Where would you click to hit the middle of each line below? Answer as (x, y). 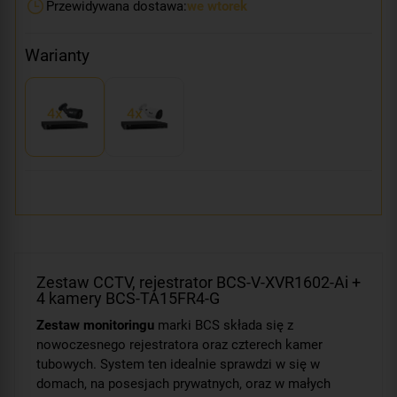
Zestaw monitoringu (95, 325)
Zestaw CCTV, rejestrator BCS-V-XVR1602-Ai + (198, 282)
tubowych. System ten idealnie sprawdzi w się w (178, 364)
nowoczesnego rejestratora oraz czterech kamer (179, 344)
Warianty (57, 55)
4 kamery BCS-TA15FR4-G (128, 298)
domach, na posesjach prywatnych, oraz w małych (183, 383)
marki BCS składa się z (224, 325)
